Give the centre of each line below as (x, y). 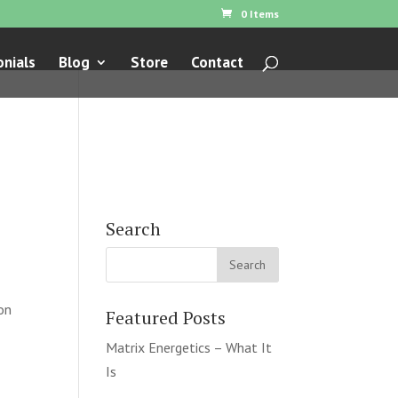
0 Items (259, 14)
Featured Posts (166, 318)
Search (134, 229)
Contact (217, 62)
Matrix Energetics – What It (189, 347)
